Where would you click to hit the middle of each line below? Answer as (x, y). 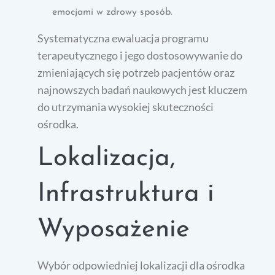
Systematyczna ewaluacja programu (123, 38)
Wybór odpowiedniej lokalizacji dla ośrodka (141, 265)
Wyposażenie (114, 230)
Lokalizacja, (107, 158)
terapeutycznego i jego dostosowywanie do (140, 55)
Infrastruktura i (126, 194)
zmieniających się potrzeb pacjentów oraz (136, 72)
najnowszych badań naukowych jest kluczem (143, 89)
